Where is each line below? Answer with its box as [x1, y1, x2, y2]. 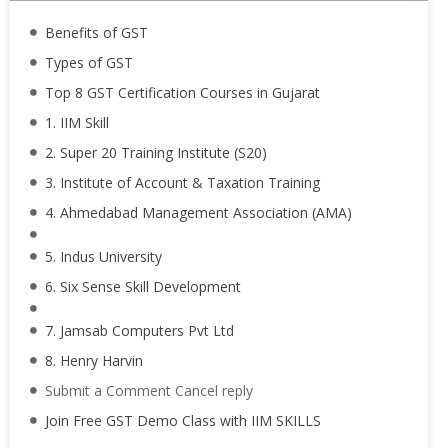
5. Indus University [45, 247, 162, 266]
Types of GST [45, 53, 133, 72]
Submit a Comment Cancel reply [45, 381, 253, 400]
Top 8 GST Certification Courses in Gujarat [45, 83, 320, 102]
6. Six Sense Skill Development [45, 277, 241, 296]
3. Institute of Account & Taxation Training [45, 173, 320, 192]
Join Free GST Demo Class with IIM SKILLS [45, 411, 321, 430]
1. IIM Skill [45, 113, 109, 132]
